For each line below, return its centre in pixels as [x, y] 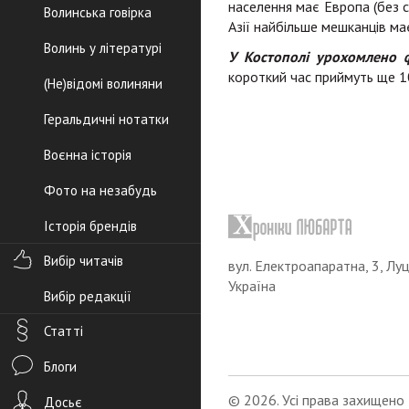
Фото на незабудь [100, 190]
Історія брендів [90, 226]
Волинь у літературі [103, 48]
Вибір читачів [84, 261]
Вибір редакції [88, 296]
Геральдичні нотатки [106, 119]
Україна [252, 286]
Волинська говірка [98, 12]
